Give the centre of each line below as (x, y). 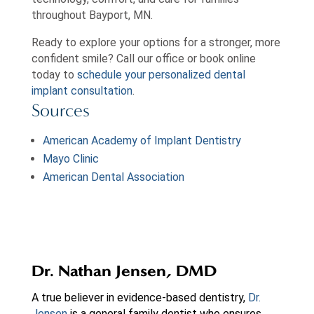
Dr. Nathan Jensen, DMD (124, 270)
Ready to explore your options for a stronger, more (156, 43)
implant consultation (82, 91)
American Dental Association (113, 177)
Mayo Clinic (70, 158)
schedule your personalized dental (161, 75)
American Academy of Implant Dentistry (142, 140)
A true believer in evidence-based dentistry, (139, 297)
